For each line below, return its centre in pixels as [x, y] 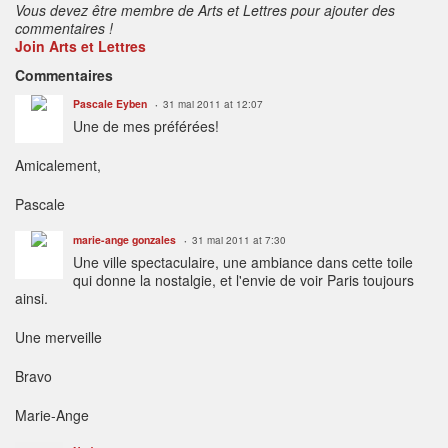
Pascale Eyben [110, 103]
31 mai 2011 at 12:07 [213, 103]
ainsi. [31, 297]
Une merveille [58, 336]
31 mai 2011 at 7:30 [239, 239]
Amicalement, [58, 164]
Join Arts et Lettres [80, 45]
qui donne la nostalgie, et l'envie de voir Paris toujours [243, 279]
